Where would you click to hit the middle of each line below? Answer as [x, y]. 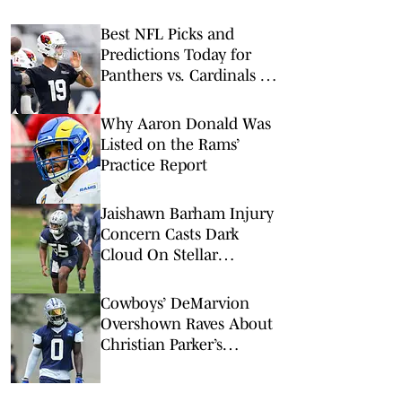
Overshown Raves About [187, 324]
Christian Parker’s [162, 345]
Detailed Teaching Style [184, 365]
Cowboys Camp [155, 275]
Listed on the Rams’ [170, 144]
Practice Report [154, 165]
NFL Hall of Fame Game [185, 96]
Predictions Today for [176, 55]
